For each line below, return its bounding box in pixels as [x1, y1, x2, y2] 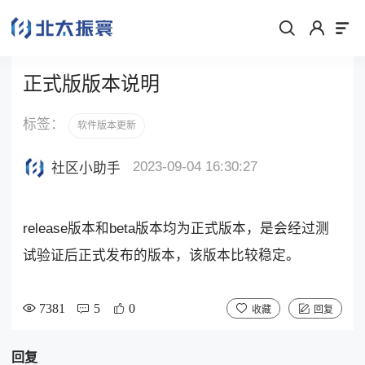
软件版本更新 [77, 120, 136, 132]
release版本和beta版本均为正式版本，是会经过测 [22, 220, 329, 236]
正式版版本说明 [22, 73, 160, 95]
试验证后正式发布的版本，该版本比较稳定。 [22, 247, 304, 263]
